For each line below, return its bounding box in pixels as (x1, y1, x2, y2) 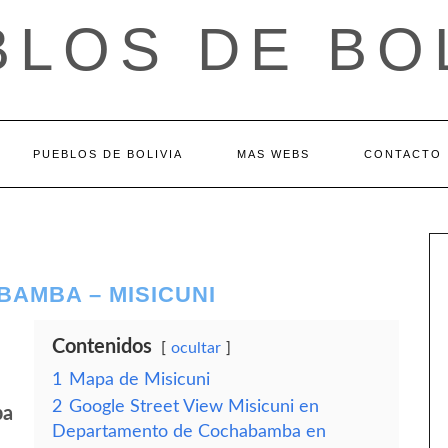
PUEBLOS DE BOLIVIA (32, 148, 183, 160)
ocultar (171, 340, 221, 356)
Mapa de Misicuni (69, 371, 210, 388)
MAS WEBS (236, 148, 310, 160)
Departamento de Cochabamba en (52, 423, 326, 440)
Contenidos (52, 337, 152, 357)
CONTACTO (363, 148, 442, 160)
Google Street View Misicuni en (69, 398, 319, 415)
